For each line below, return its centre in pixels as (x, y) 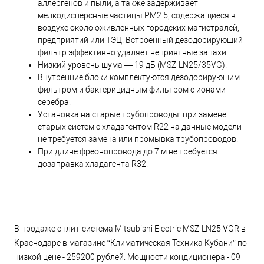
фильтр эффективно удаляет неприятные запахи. (133, 53)
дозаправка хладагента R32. (93, 164)
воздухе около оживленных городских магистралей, (138, 28)
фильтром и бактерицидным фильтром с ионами (132, 90)
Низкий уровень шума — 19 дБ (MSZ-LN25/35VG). (132, 65)
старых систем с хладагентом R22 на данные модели (140, 127)
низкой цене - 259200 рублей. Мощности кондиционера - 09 (127, 257)
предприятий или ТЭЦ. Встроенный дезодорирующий (140, 40)
